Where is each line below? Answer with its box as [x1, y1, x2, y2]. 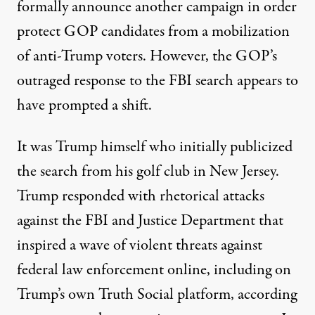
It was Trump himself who [17, 136, 179, 159]
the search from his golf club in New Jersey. [17, 160, 279, 184]
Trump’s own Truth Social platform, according [17, 283, 297, 307]
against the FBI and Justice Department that [17, 210, 283, 233]
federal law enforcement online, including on [17, 259, 291, 282]
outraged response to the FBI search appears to [17, 70, 298, 93]
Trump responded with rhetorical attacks [17, 185, 264, 208]
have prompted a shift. [17, 94, 152, 117]
